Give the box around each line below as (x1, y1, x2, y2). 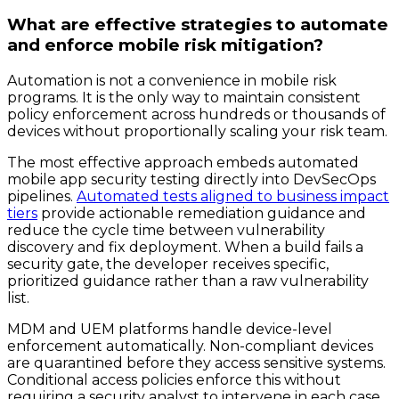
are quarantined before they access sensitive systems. (7, 354, 386, 371)
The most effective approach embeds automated (7, 154, 359, 171)
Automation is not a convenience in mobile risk (7, 72, 337, 89)
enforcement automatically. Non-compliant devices (7, 338, 373, 354)
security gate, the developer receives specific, (7, 256, 329, 273)
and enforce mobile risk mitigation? (7, 35, 323, 56)
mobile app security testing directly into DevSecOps (7, 171, 376, 188)
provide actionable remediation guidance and (37, 205, 366, 222)
